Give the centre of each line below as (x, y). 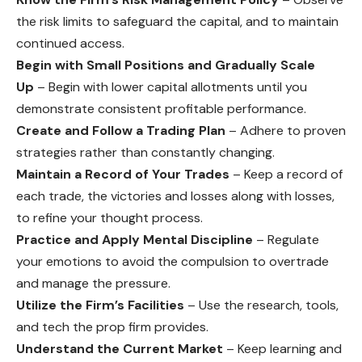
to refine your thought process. (109, 217)
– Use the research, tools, (261, 305)
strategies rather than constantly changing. (145, 152)
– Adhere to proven (286, 130)
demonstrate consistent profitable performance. (161, 108)
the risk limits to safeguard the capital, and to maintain (177, 21)
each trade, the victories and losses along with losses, (175, 196)
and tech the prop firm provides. (112, 326)
